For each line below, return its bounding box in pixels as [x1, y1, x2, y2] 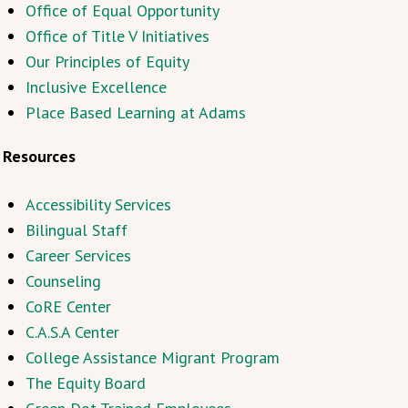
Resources [2, 146, 76, 167]
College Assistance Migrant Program [25, 347, 280, 368]
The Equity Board [25, 372, 146, 393]
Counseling [25, 270, 101, 291]
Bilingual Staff [25, 219, 127, 240]
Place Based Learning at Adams [25, 102, 246, 123]
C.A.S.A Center [25, 321, 119, 342]
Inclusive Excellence [25, 76, 167, 97]
